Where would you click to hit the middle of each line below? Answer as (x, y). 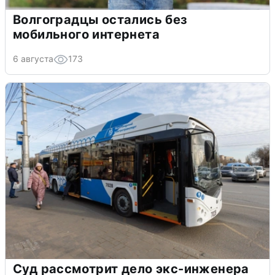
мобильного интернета (86, 35)
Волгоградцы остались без (100, 20)
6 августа (33, 59)
